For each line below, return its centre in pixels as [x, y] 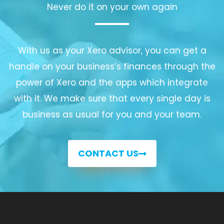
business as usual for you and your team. [112, 114]
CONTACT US [108, 153]
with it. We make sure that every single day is [112, 98]
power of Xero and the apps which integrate [112, 82]
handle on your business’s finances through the [112, 66]
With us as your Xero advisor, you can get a [112, 50]
